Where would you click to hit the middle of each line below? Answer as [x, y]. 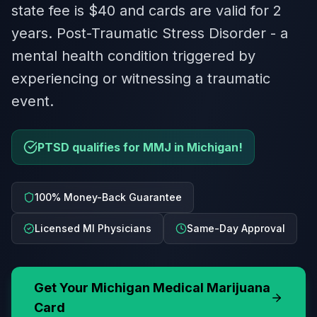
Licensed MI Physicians [93, 228]
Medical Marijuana [210, 288]
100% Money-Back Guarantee [108, 197]
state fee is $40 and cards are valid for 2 [146, 11]
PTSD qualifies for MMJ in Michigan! [140, 147]
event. [33, 101]
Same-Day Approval [236, 228]
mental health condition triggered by [133, 56]
